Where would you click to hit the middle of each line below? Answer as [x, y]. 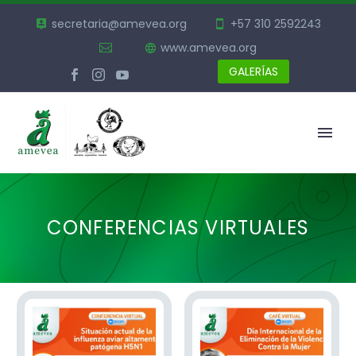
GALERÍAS [253, 72]
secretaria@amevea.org [119, 24]
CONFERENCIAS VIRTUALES [178, 228]
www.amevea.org [208, 48]
